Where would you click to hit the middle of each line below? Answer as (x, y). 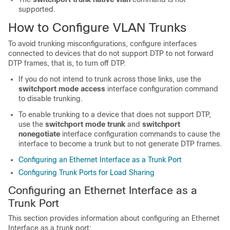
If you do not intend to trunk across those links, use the (110, 79)
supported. (37, 9)
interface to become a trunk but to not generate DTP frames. (120, 144)
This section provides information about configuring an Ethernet (114, 218)
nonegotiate (39, 134)
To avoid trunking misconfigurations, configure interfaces (102, 44)
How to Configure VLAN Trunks (97, 27)
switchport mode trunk (85, 124)
